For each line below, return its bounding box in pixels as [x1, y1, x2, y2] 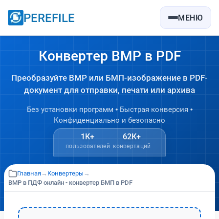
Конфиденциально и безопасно [54, 115, 165, 125]
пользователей [66, 142, 110, 150]
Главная [17, 169, 41, 177]
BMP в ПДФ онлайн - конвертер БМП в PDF [8, 178, 132, 186]
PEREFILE [23, 10, 75, 25]
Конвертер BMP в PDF [38, 46, 181, 65]
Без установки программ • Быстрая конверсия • [26, 104, 193, 114]
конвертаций [113, 142, 151, 150]
